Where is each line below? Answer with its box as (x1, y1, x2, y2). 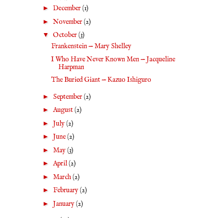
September (53, 92, 84, 101)
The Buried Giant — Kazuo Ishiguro (51, 75, 151, 84)
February (53, 186, 80, 195)
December (53, 4, 82, 13)
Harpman (58, 62, 84, 72)
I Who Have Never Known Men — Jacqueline (51, 54, 175, 64)
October (53, 31, 78, 39)
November (53, 17, 84, 26)
